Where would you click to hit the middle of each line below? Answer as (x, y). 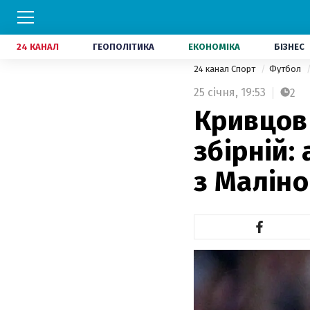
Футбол (286, 69)
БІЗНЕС (289, 47)
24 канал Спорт (226, 69)
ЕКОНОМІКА (214, 47)
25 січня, (216, 92)
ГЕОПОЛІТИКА (124, 47)
